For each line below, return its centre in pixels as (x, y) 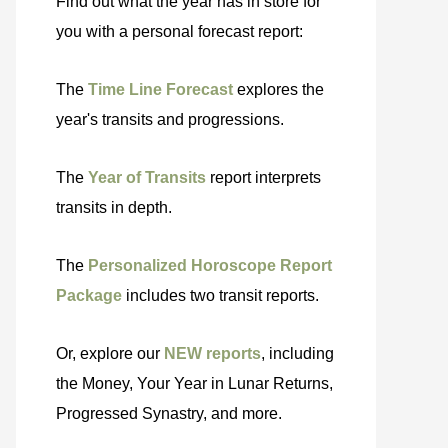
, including (297, 353)
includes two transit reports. (220, 295)
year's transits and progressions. (170, 119)
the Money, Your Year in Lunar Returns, (194, 383)
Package (89, 295)
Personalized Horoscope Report (210, 265)
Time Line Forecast (160, 89)
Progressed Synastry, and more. (169, 413)
